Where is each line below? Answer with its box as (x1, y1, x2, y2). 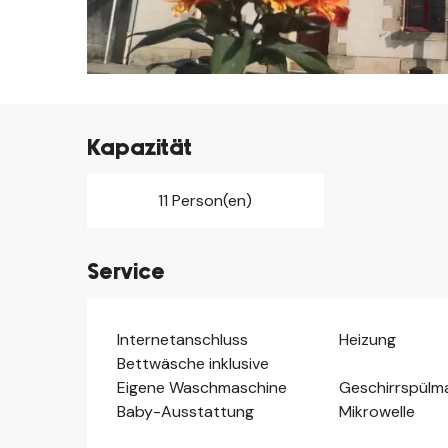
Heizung (338, 328, 396, 350)
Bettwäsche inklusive (117, 352, 270, 374)
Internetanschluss (117, 328, 249, 350)
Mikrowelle (338, 400, 415, 422)
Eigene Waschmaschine (117, 376, 288, 398)
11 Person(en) (158, 189, 253, 211)
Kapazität (87, 137, 193, 159)
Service (87, 261, 166, 283)
